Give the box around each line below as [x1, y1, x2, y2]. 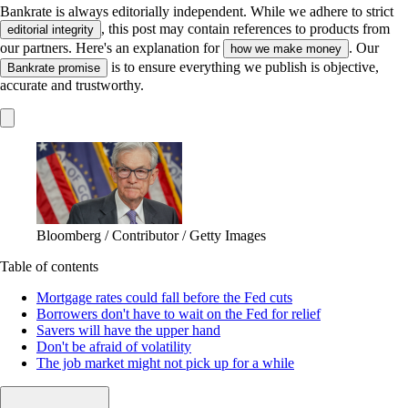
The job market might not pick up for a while [36, 354, 294, 371]
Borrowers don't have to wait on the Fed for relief [36, 305, 321, 321]
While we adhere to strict [250, 3, 393, 19]
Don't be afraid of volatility [36, 338, 191, 354]
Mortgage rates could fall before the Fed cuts [36, 289, 292, 305]
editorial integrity [7, 22, 94, 36]
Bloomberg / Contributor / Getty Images [36, 227, 266, 243]
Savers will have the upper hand [36, 321, 220, 338]
